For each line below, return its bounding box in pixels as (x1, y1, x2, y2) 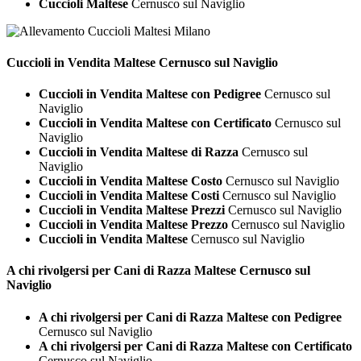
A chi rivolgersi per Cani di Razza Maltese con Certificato (39, 338, 352, 353)
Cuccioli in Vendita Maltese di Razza (39, 145, 239, 160)
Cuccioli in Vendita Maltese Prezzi (39, 203, 225, 218)
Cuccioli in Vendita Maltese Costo (39, 174, 222, 189)
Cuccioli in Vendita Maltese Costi (39, 189, 219, 203)
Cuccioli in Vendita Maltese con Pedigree (39, 87, 261, 102)
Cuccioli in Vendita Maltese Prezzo (39, 218, 228, 232)
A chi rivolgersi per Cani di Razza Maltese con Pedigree (39, 309, 342, 324)
